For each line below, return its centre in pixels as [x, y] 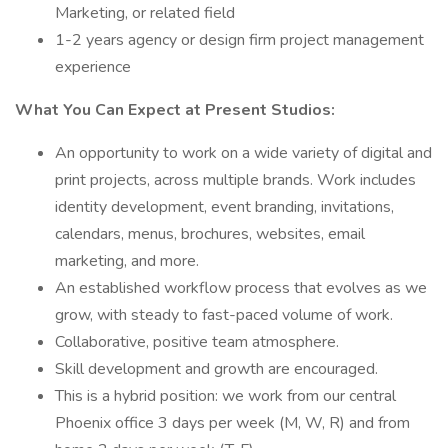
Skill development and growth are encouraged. [216, 369]
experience [93, 67]
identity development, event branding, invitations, [224, 207]
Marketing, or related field [145, 13]
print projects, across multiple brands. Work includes [235, 180]
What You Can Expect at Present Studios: [175, 110]
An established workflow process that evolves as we [241, 288]
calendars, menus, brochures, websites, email [210, 234]
